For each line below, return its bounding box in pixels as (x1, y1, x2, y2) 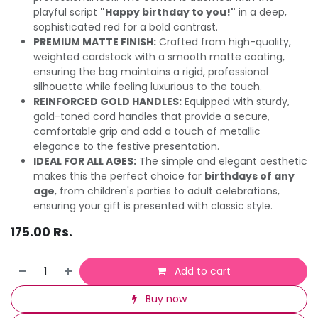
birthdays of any (204, 168, 295, 183)
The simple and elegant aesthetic (136, 153, 307, 168)
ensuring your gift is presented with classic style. (33, 198, 273, 213)
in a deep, (236, 4, 287, 19)
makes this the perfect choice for (33, 168, 204, 183)
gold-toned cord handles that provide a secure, (33, 109, 270, 124)
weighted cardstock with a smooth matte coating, (33, 49, 285, 64)
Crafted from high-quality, (156, 34, 291, 49)
